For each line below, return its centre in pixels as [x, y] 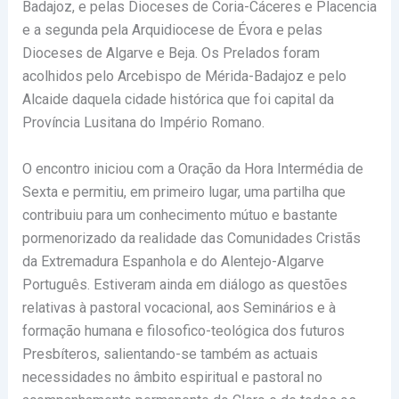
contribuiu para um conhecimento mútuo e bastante [179, 215]
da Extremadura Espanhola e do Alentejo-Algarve [173, 261]
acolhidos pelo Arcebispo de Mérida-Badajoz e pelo [184, 76]
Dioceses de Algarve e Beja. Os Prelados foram [171, 53]
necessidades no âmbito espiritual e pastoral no [172, 377]
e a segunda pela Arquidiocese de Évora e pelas [172, 30]
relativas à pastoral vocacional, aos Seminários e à [179, 307]
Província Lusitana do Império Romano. [143, 122]
